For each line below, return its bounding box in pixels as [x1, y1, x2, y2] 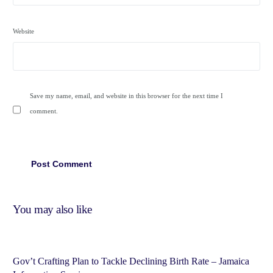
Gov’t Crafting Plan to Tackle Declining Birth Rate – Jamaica [13, 256, 250, 267]
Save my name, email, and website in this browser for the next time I [30, 92, 224, 100]
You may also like [13, 203, 92, 216]
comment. [30, 107, 58, 115]
